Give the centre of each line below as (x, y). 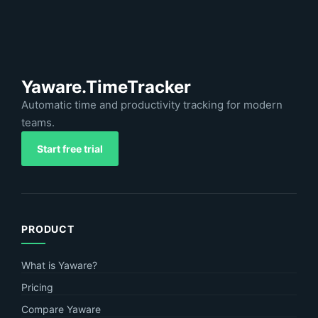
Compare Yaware (61, 309)
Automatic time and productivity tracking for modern (152, 105)
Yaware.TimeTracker (106, 87)
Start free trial (70, 149)
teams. (38, 123)
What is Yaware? (59, 265)
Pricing (37, 287)
